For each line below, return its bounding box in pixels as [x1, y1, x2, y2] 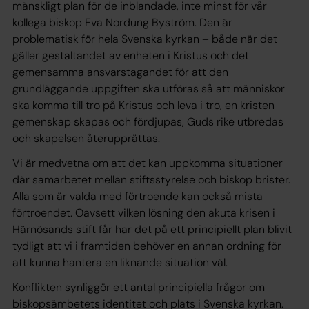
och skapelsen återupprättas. [12, 130, 163, 146]
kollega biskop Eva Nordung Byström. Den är [12, 14, 232, 30]
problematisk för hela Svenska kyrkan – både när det [12, 31, 277, 46]
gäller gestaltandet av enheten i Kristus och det [12, 48, 249, 63]
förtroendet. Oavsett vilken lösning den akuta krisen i [12, 205, 275, 220]
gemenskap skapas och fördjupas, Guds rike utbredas [12, 114, 283, 129]
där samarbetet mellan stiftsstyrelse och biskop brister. [12, 172, 290, 187]
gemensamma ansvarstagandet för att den [12, 64, 228, 79]
